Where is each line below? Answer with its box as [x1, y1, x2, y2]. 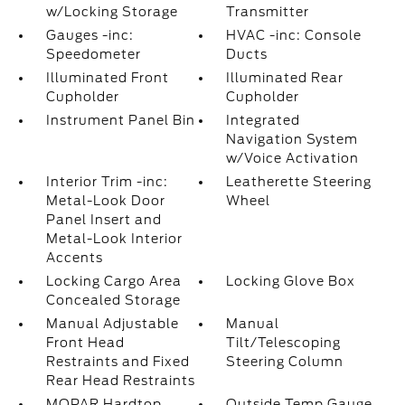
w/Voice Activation [226, 151, 360, 165]
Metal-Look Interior [45, 231, 183, 246]
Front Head [45, 335, 125, 350]
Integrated [226, 113, 301, 127]
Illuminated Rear [226, 71, 344, 85]
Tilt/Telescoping [226, 335, 342, 350]
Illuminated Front [45, 71, 169, 85]
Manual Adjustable [45, 316, 179, 331]
